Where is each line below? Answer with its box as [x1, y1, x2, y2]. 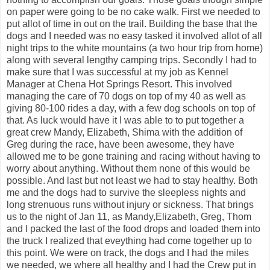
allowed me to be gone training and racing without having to [7, 151, 260, 162]
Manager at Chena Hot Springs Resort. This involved [7, 78, 232, 89]
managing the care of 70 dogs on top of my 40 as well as [7, 90, 246, 101]
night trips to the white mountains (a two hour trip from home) [7, 42, 263, 53]
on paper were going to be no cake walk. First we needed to [7, 6, 260, 17]
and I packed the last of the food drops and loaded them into [7, 223, 260, 234]
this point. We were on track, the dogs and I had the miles [7, 247, 249, 258]
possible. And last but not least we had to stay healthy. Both [7, 175, 258, 186]
